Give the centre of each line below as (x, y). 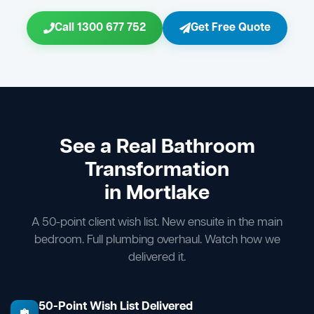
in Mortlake (157, 194)
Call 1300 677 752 (100, 28)
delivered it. (157, 258)
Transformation (157, 171)
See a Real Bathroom (157, 148)
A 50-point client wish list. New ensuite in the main (157, 223)
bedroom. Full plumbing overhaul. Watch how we (157, 240)
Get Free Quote (231, 28)
